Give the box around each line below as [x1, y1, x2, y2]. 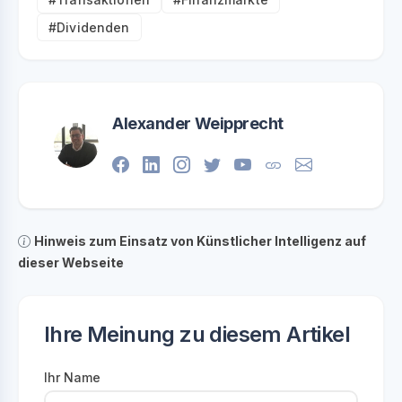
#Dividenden [48, 19, 130, 35]
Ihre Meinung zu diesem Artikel [44, 320, 350, 347]
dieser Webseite [18, 254, 124, 270]
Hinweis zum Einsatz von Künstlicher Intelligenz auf [34, 232, 366, 249]
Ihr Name [44, 369, 100, 385]
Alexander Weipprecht [112, 113, 284, 133]
